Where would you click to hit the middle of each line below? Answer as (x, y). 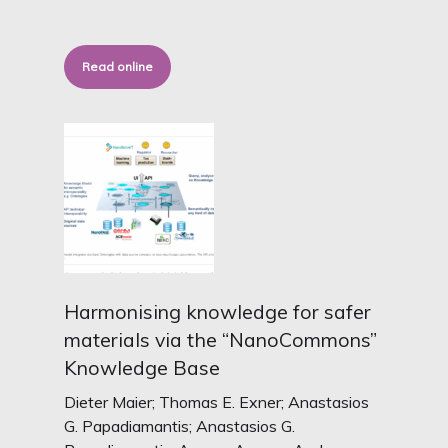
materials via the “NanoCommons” (221, 339)
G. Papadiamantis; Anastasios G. (180, 426)
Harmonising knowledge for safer (218, 311)
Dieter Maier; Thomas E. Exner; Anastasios (217, 402)
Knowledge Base (142, 367)
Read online (118, 66)
